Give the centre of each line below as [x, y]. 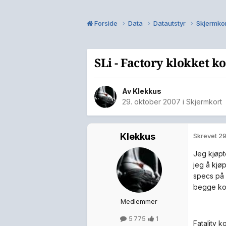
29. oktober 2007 [151, 102]
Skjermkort [204, 102]
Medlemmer [139, 202]
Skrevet [206, 136]
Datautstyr [170, 23]
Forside [106, 23]
